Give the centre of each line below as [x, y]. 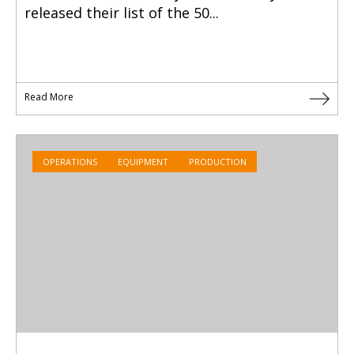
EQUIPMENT [143, 162]
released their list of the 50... [122, 13]
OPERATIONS [70, 162]
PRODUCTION [218, 162]
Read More [49, 97]
